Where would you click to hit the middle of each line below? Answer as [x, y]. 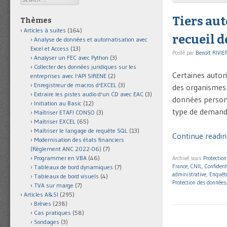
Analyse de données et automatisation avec [91, 40]
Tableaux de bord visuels [66, 176]
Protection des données [199, 183]
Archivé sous [188, 158]
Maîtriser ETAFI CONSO [64, 112]
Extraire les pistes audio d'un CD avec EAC [89, 94]
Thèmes [36, 21]
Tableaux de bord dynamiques [73, 167]
